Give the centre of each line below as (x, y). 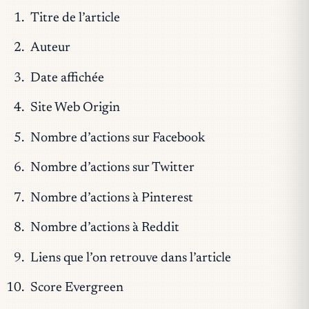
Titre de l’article (75, 18)
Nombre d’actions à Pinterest (111, 198)
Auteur (50, 48)
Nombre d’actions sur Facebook (117, 138)
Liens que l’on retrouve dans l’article (130, 258)
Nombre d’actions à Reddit (104, 228)
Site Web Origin (75, 108)
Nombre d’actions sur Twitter (112, 168)
